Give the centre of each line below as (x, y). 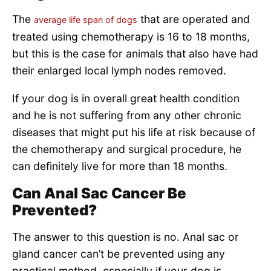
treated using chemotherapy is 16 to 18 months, (131, 36)
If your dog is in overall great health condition (126, 98)
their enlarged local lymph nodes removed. (119, 70)
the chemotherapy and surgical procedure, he (127, 149)
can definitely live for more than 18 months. (120, 166)
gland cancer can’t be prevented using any (119, 254)
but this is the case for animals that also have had (135, 53)
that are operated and (194, 19)
